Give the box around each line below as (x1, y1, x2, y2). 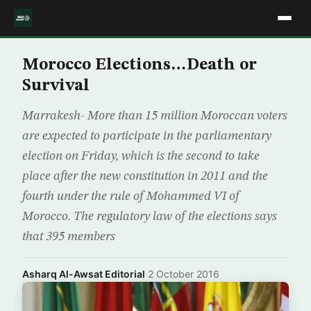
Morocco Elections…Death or (22, 57, 257, 74)
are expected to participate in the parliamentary (22, 130, 271, 142)
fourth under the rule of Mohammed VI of (22, 190, 239, 203)
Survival (22, 78, 90, 94)
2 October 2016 (148, 268, 219, 280)
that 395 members (22, 230, 115, 243)
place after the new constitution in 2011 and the (22, 170, 268, 183)
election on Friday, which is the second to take (22, 150, 260, 162)
